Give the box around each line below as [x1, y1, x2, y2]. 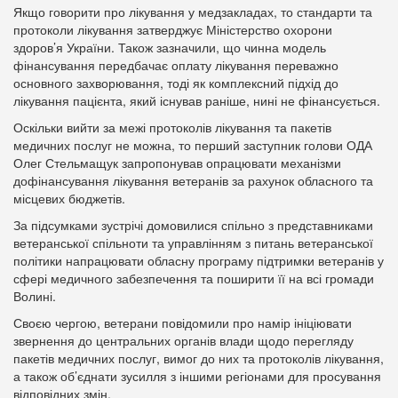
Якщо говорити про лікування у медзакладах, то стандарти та [13, 3, 372, 20]
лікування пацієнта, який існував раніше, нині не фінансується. [13, 92, 380, 109]
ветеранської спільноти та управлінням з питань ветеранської [13, 234, 373, 251]
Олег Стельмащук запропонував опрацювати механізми [13, 154, 341, 171]
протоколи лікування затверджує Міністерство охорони [13, 20, 332, 38]
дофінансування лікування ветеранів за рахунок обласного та [13, 171, 373, 189]
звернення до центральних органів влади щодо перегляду [13, 331, 354, 349]
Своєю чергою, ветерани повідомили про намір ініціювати [13, 314, 352, 331]
